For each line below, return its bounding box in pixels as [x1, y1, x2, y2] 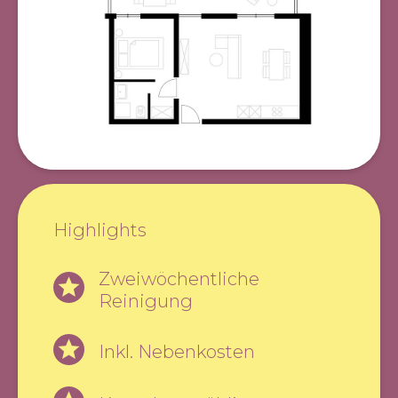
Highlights [53, 219, 147, 241]
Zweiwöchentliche [99, 267, 259, 290]
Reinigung [99, 290, 193, 312]
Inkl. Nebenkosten [99, 340, 255, 362]
